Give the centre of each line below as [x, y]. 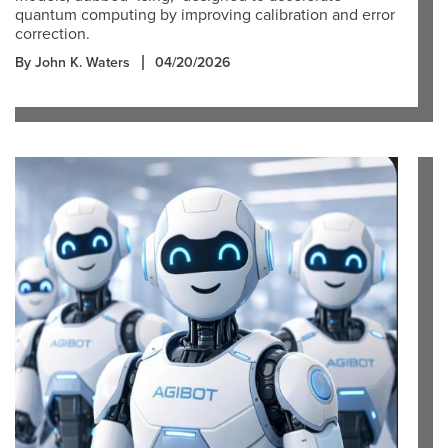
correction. [52, 34]
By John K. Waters [72, 62]
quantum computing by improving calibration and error [205, 15]
